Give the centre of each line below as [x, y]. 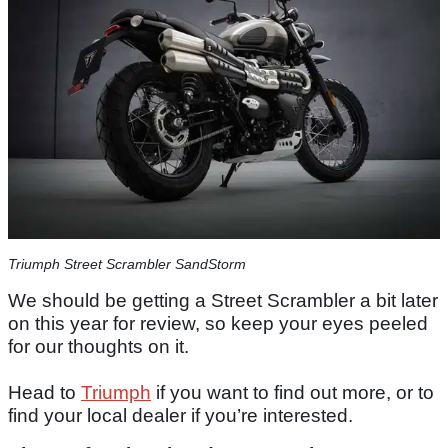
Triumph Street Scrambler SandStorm [127, 263]
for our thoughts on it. [98, 346]
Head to [44, 392]
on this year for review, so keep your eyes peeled [218, 323]
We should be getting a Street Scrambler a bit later [223, 300]
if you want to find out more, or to [292, 392]
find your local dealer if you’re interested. [180, 415]
